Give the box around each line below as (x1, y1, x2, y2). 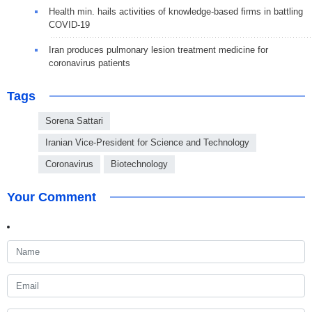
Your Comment (7, 190, 96, 205)
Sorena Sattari (45, 116, 103, 127)
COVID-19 (49, 19, 90, 31)
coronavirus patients (49, 58, 130, 69)
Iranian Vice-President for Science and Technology (45, 137, 249, 148)
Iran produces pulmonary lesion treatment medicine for (49, 45, 268, 56)
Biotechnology (111, 159, 168, 170)
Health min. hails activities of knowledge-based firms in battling (49, 6, 303, 17)
